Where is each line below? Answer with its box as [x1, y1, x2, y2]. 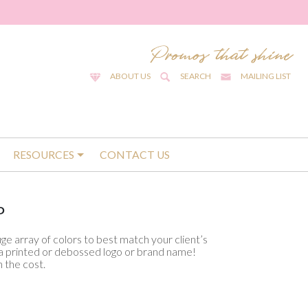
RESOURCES [13, 148, 75, 162]
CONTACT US [99, 148, 170, 162]
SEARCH [179, 71, 211, 81]
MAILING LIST [241, 71, 291, 81]
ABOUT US [109, 71, 151, 81]
